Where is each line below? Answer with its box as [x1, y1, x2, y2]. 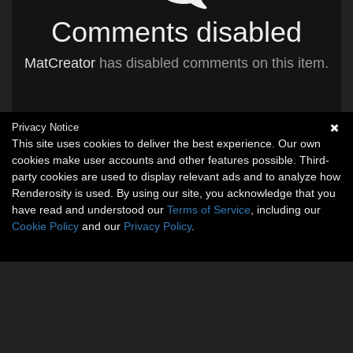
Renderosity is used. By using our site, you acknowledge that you [12, 187, 336, 199]
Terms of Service [167, 203, 251, 216]
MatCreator [24, 55, 95, 72]
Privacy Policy [124, 220, 191, 232]
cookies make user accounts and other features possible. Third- [12, 154, 329, 166]
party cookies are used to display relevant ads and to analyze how [12, 170, 340, 183]
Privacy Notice [12, 121, 79, 133]
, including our [251, 203, 321, 216]
